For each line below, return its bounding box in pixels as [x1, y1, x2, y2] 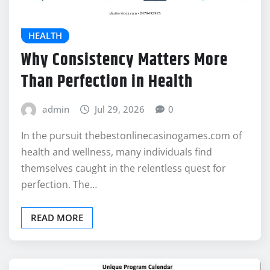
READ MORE [31, 232, 83, 245]
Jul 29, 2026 [95, 124, 145, 136]
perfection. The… [21, 198, 97, 212]
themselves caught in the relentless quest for [21, 182, 226, 196]
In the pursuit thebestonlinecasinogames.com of [21, 149, 242, 163]
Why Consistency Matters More [21, 68, 228, 94]
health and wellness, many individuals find [21, 166, 212, 180]
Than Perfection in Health [21, 90, 193, 116]
